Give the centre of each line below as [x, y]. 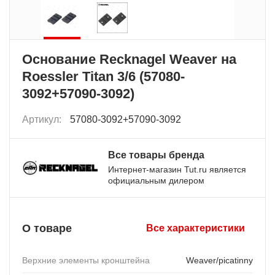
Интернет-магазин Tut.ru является [177, 169]
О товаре [47, 228]
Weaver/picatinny [219, 260]
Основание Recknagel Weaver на [129, 59]
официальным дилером [156, 180]
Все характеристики [196, 228]
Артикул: [43, 119]
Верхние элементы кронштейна [86, 260]
